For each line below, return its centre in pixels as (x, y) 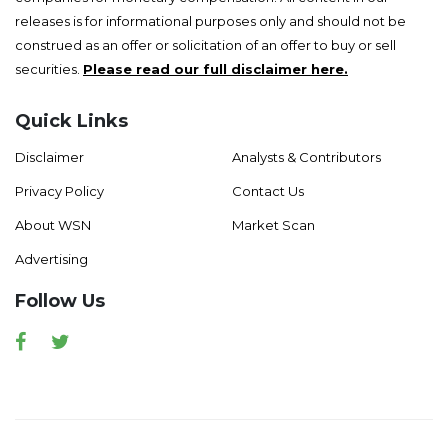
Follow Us (60, 301)
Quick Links (71, 121)
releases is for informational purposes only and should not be (210, 21)
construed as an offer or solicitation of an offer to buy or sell (205, 45)
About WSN (53, 225)
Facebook (59, 336)
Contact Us (267, 191)
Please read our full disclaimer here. (215, 69)
